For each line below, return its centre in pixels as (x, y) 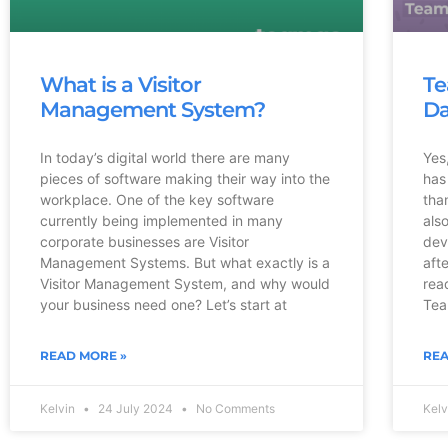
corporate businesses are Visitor (144, 241)
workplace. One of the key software (157, 199)
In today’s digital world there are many (165, 157)
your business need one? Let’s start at (163, 304)
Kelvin (59, 408)
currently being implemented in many (161, 220)
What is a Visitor (120, 84)
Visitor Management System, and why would (185, 283)
